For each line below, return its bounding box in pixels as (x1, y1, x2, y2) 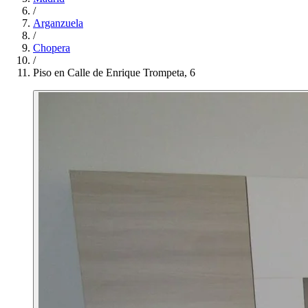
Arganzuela (33, 17, 83, 29)
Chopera (33, 42, 70, 54)
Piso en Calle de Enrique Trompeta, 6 (33, 67, 195, 78)
